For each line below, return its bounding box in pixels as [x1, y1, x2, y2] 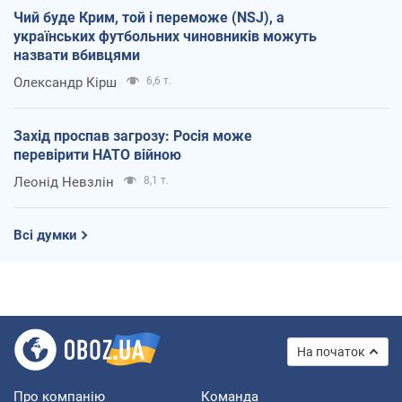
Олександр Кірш [13, 74, 117, 91]
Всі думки [13, 226, 77, 243]
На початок [297, 344, 365, 359]
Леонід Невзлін [13, 173, 114, 190]
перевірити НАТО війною [13, 145, 181, 163]
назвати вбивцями [13, 46, 140, 64]
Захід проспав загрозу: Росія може [13, 127, 252, 144]
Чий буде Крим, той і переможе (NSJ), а [13, 8, 284, 26]
